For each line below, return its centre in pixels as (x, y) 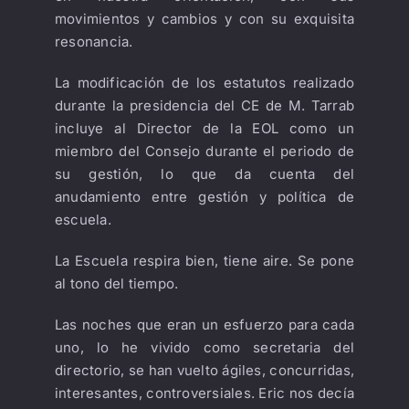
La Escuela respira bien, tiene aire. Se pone (204, 260)
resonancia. (94, 41)
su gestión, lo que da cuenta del (204, 173)
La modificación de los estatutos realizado (204, 82)
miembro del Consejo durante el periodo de (204, 151)
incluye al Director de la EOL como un (204, 128)
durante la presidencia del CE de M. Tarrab (204, 105)
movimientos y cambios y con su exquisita (204, 18)
